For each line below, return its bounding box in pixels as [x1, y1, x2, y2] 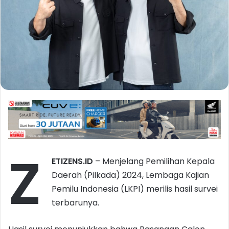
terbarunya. [52, 196, 99, 209]
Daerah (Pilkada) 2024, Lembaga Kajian [52, 169, 209, 181]
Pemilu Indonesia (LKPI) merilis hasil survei [52, 182, 218, 195]
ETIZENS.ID [52, 155, 95, 167]
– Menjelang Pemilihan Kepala [95, 155, 215, 167]
